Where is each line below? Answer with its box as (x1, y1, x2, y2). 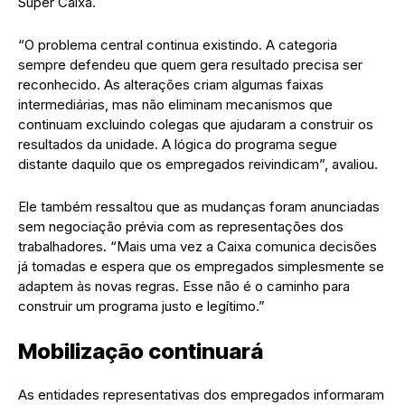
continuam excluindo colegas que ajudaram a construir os (18, 115, 373, 133)
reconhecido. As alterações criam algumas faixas (18, 75, 324, 93)
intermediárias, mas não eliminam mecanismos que (18, 95, 333, 113)
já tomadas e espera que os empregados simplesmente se (18, 257, 384, 275)
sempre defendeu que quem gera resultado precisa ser (18, 55, 363, 73)
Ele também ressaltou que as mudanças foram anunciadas (18, 197, 380, 215)
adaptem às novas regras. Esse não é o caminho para (18, 277, 350, 295)
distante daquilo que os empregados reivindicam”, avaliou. (18, 155, 378, 173)
